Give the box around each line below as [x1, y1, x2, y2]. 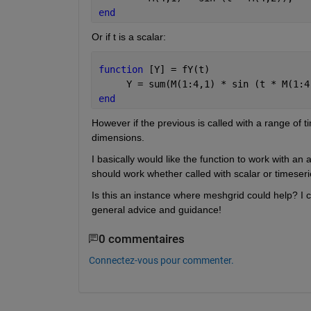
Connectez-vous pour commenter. [88, 254, 234, 266]
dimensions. [91, 131, 144, 143]
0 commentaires [98, 232, 185, 246]
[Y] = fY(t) [148, 63, 210, 75]
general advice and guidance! [91, 203, 221, 215]
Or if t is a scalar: [91, 31, 166, 42]
